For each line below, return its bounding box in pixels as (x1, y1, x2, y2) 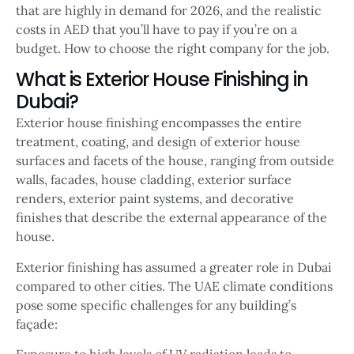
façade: (16, 315, 61, 332)
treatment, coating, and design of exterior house (16, 134, 300, 150)
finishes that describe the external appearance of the (16, 209, 327, 226)
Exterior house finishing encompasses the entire (16, 115, 302, 131)
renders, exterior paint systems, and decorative (16, 190, 294, 207)
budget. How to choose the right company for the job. (16, 40, 333, 56)
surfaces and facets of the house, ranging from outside (16, 153, 334, 169)
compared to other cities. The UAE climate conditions (16, 277, 333, 294)
